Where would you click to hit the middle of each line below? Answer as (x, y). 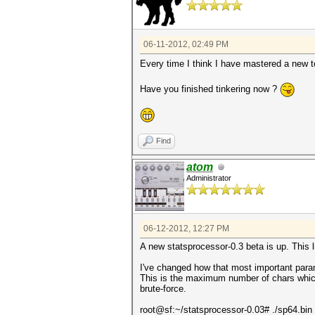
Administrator (209, 178)
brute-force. (163, 289)
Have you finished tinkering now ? (210, 89)
